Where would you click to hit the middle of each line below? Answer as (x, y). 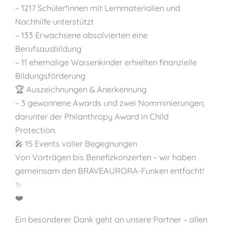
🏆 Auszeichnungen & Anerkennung (81, 89)
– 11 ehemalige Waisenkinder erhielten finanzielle (106, 62)
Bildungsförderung (50, 76)
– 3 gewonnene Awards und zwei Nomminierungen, (110, 103)
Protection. (36, 130)
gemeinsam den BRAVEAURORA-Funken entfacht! (109, 171)
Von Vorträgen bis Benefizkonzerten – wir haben (105, 157)
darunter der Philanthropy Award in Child (92, 116)
